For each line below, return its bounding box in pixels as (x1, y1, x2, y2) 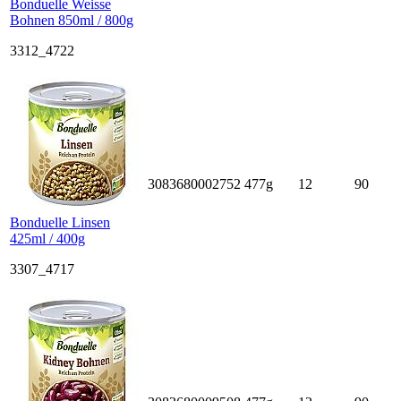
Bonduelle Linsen (10, 214, 110, 230)
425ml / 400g (10, 230, 85, 246)
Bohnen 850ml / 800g (10, 12, 133, 28)
